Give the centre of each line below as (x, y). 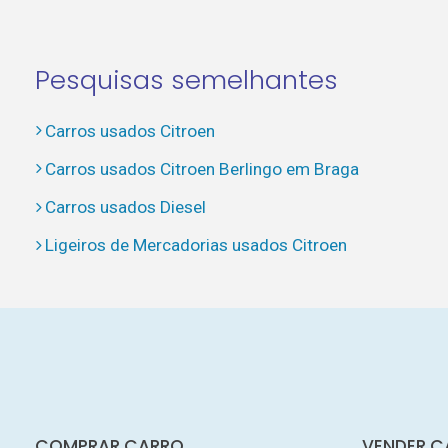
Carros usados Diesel (125, 207)
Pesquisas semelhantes (186, 79)
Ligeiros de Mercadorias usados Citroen (195, 245)
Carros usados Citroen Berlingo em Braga (201, 168)
